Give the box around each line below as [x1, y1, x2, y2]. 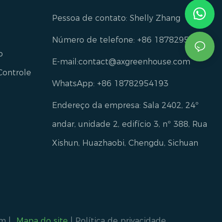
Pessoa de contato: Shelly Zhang [52, 13, 180, 23]
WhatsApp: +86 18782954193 [52, 78, 168, 88]
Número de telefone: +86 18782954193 [52, 35, 209, 45]
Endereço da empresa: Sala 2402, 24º [52, 100, 199, 110]
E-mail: [52, 56, 78, 66]
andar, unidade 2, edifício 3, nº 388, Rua [52, 119, 207, 129]
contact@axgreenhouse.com [78, 56, 190, 66]
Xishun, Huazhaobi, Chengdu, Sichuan [52, 138, 198, 148]
